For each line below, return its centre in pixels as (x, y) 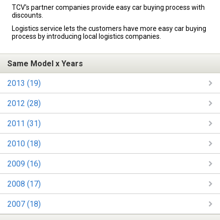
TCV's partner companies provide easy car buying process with (108, 7)
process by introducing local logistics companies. (86, 36)
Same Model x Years (45, 63)
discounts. (27, 15)
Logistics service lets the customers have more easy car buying (109, 28)
